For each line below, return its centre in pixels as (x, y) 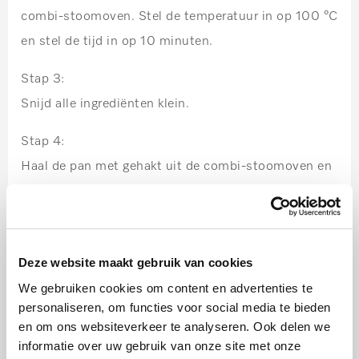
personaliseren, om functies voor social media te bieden (175, 307)
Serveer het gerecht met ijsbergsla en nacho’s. (158, 241)
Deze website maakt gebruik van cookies (136, 262)
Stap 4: (43, 141)
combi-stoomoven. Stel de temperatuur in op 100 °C (179, 16)
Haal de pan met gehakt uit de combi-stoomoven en (176, 166)
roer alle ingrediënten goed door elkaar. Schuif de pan (179, 191)
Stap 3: (43, 79)
